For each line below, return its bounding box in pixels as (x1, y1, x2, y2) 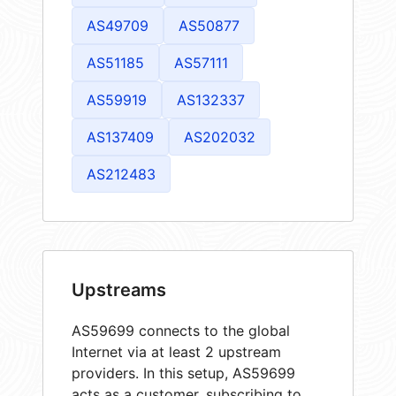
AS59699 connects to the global (72, 321, 290, 339)
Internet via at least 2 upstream (72, 342, 281, 361)
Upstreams (72, 278, 166, 301)
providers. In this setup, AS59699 (72, 363, 295, 382)
